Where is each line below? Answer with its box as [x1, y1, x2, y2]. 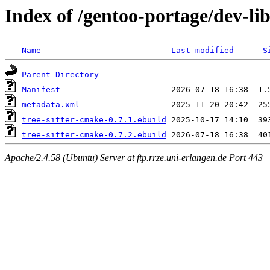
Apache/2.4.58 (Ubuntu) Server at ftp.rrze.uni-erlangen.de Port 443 [5, 152, 263, 163]
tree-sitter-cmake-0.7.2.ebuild [22, 130, 166, 140]
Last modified [171, 46, 234, 55]
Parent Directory [22, 70, 99, 80]
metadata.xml [22, 100, 80, 110]
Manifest [22, 85, 60, 95]
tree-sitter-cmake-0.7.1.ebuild [22, 115, 166, 125]
